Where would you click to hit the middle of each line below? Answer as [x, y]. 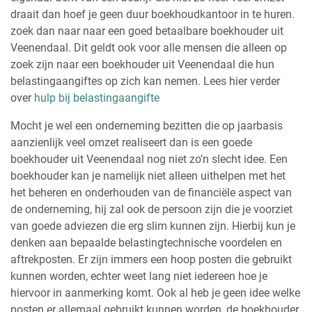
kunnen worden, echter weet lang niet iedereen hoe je [139, 276]
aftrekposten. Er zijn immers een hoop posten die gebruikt [151, 259]
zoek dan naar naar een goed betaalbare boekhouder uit [147, 31]
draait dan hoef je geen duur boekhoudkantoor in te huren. [153, 14]
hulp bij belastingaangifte [97, 97]
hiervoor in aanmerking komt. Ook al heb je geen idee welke [155, 292]
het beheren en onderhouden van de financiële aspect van [151, 192]
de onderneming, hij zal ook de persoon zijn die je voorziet [151, 209]
